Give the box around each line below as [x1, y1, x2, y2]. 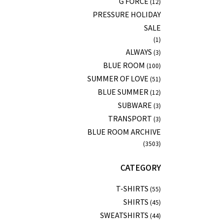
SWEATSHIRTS [100, 209, 148, 220]
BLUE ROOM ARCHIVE [87, 126, 161, 137]
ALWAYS [125, 46, 152, 57]
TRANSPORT [108, 112, 152, 123]
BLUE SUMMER [97, 86, 148, 97]
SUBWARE [117, 99, 152, 110]
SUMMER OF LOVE [87, 73, 148, 83]
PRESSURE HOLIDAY [92, 8, 161, 19]
